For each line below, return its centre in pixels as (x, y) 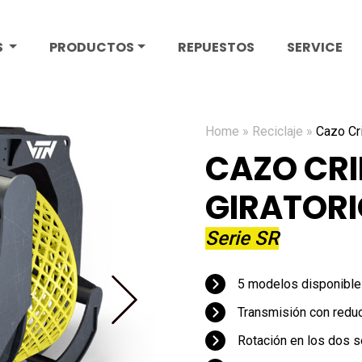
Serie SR (242, 238)
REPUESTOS (216, 48)
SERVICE (314, 48)
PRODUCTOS (91, 48)
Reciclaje (278, 131)
